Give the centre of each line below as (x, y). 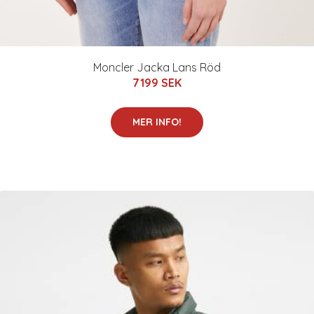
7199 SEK (157, 82)
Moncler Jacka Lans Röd (157, 67)
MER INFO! (157, 122)
